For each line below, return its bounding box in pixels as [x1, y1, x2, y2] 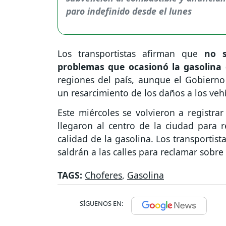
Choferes [85, 169, 122, 182]
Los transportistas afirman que [58, 47, 204, 60]
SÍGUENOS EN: [80, 199, 123, 208]
